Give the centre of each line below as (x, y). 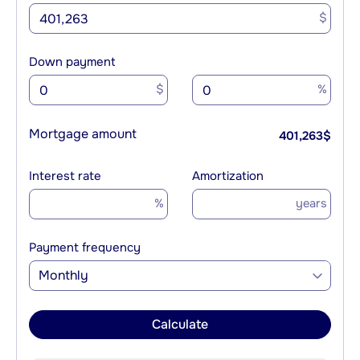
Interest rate (65, 176)
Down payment (72, 62)
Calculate (180, 325)
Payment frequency (85, 248)
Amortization (228, 176)
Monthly (64, 276)
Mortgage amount (83, 134)
